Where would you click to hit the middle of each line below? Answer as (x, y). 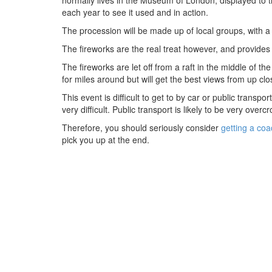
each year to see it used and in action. (135, 12)
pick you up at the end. (106, 139)
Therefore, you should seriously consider (141, 127)
